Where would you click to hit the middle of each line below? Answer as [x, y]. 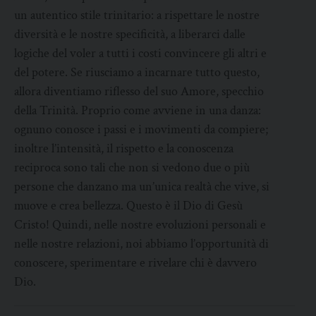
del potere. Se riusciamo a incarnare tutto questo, [137, 73]
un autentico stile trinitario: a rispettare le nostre [137, 16]
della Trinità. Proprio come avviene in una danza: [138, 111]
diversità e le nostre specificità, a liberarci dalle [130, 35]
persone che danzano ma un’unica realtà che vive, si [142, 187]
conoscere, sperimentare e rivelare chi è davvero [135, 263]
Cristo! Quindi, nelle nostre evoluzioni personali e [140, 225]
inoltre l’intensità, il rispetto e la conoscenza [124, 149]
